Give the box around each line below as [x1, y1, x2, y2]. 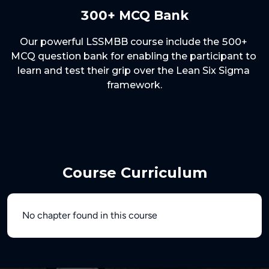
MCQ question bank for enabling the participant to [10, 50, 259, 62]
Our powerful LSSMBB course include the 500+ [19, 36, 250, 47]
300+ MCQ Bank [80, 8, 189, 23]
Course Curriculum [62, 164, 207, 181]
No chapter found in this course [22, 210, 157, 221]
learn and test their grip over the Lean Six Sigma [17, 65, 252, 76]
